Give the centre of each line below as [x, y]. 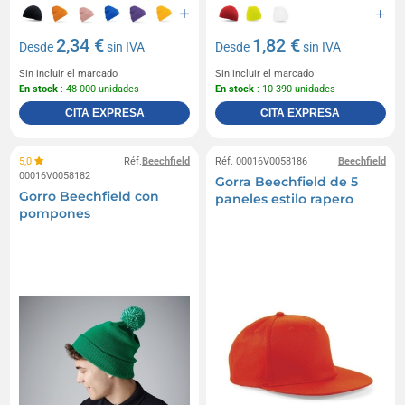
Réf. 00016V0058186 [261, 162]
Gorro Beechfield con [89, 197]
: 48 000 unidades [99, 89]
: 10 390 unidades [295, 89]
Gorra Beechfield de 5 [287, 182]
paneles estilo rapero [284, 199]
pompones [55, 214]
